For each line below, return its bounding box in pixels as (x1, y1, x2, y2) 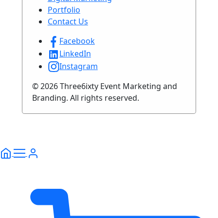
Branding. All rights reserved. (32, 92, 139, 104)
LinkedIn (59, 48, 91, 59)
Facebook (59, 36, 95, 47)
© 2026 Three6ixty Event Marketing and (32, 81, 177, 92)
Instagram (59, 60, 98, 72)
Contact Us (47, 16, 88, 27)
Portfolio (47, 4, 80, 16)
